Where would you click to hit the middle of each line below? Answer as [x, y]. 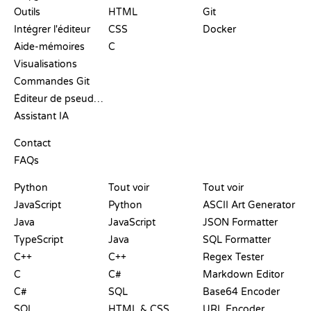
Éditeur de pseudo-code [99, 99]
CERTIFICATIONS [147, 174]
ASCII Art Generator [249, 205]
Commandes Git [52, 81]
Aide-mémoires [49, 47]
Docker [219, 29]
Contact [32, 143]
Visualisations [45, 64]
